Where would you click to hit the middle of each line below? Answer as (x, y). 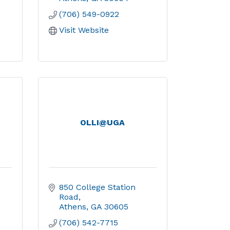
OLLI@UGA (103, 122)
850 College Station (97, 187)
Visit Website (84, 30)
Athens (72, 207)
